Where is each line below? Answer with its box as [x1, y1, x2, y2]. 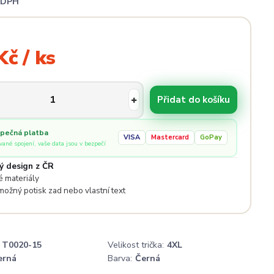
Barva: [108, 252, 132, 264]
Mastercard [151, 133, 189, 142]
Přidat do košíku [157, 94, 230, 106]
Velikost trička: [108, 239, 164, 251]
